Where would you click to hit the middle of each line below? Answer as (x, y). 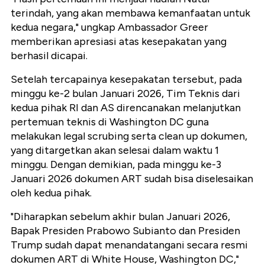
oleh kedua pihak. (51, 193)
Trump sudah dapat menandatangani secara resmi (129, 245)
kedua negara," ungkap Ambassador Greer (109, 28)
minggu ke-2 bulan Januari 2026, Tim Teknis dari (125, 94)
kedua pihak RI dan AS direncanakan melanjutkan (126, 108)
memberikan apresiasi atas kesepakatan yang (119, 42)
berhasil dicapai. (49, 56)
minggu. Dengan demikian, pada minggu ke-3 (116, 165)
